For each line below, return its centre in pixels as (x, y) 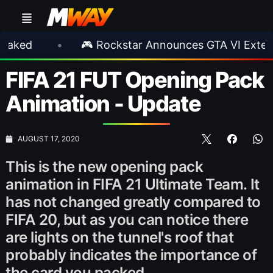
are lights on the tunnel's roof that (120, 237)
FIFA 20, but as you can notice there (127, 219)
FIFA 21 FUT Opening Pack (135, 80)
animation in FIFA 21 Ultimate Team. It (133, 184)
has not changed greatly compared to (133, 202)
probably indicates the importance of (131, 255)
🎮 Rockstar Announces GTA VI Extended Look (149, 44)
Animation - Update (103, 104)
